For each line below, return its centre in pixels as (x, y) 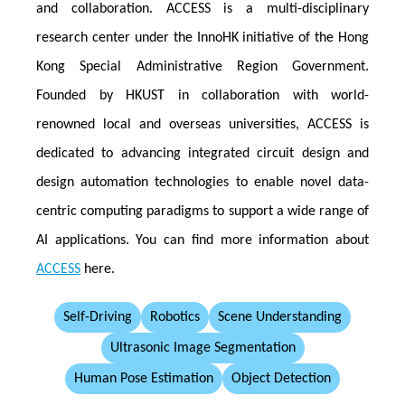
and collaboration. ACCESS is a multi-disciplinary (202, 9)
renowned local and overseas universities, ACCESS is (202, 125)
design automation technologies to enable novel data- (202, 183)
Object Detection (281, 379)
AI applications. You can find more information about (202, 240)
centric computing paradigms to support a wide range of (202, 212)
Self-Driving (98, 317)
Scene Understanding (280, 317)
